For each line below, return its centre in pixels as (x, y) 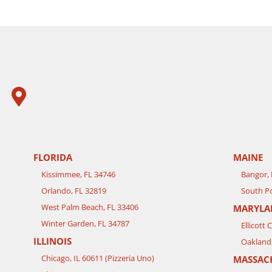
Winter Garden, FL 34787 (85, 224)
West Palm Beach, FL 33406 (90, 207)
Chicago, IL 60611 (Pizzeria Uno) (98, 258)
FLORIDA (53, 158)
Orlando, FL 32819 (74, 191)
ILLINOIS (53, 241)
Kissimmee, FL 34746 (78, 175)
